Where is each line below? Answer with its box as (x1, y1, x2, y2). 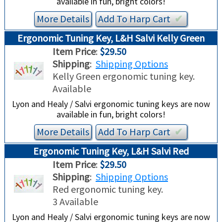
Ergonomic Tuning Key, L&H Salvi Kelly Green (17, 32, 205, 45)
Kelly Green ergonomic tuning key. (52, 70, 195, 83)
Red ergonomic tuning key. (52, 183, 163, 196)
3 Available (52, 195, 98, 208)
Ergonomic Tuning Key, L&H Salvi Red (33, 145, 189, 158)
